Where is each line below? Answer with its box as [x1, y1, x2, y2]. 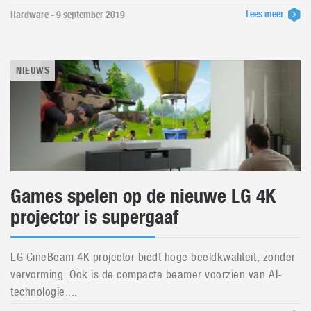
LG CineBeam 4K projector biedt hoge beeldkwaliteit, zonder [10, 250, 296, 264]
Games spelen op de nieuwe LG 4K [10, 184, 276, 208]
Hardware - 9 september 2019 [10, 9, 125, 20]
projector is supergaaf [10, 205, 178, 228]
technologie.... [10, 285, 78, 299]
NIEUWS [16, 65, 50, 76]
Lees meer [246, 8, 286, 19]
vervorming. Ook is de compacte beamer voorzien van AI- [10, 267, 283, 281]
